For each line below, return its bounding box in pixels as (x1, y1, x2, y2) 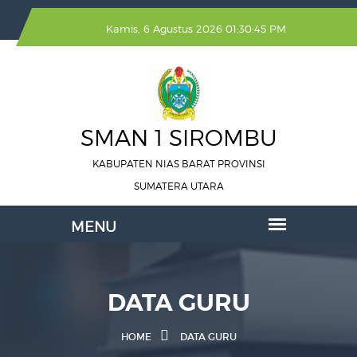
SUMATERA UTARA (133, 180, 224, 192)
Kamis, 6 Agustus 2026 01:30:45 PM (106, 22, 286, 35)
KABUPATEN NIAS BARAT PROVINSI (92, 158, 265, 170)
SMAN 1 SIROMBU (80, 124, 277, 151)
